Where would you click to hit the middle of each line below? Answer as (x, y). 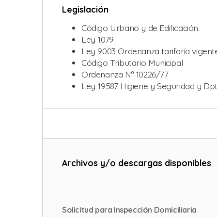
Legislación (85, 9)
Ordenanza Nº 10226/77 (125, 74)
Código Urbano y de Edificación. (140, 27)
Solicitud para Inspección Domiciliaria (129, 209)
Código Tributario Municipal (132, 62)
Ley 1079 (98, 39)
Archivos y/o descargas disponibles (137, 163)
